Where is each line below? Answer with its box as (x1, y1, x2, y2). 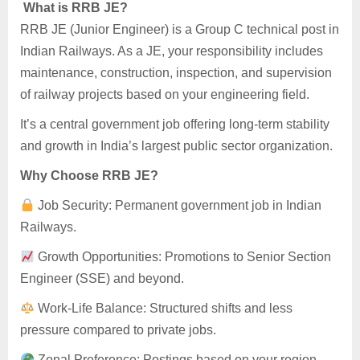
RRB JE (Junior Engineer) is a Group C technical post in (20, 22, 339, 37)
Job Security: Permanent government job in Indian (35, 198, 322, 213)
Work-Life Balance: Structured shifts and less (35, 301, 293, 316)
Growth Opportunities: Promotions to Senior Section (35, 250, 332, 264)
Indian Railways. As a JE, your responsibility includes (20, 44, 323, 59)
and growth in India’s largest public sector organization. (20, 139, 333, 153)
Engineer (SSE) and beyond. (20, 272, 184, 286)
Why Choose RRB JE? (20, 169, 158, 183)
